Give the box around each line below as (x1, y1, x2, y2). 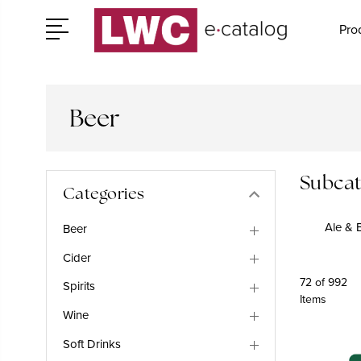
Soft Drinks (63, 336, 121, 351)
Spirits (63, 279, 95, 294)
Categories (63, 182, 145, 204)
